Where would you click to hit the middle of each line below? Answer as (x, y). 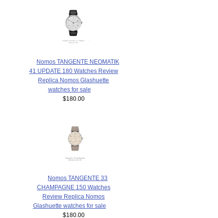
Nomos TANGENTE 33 (78, 178)
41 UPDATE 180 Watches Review (73, 71)
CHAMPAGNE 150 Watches (73, 187)
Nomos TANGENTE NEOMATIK (78, 62)
